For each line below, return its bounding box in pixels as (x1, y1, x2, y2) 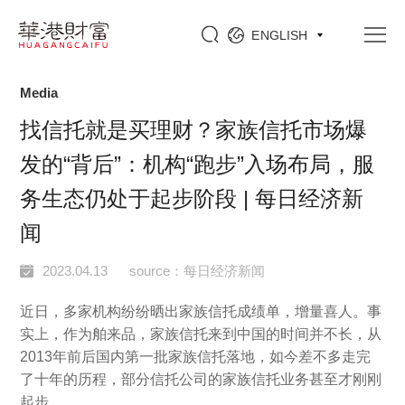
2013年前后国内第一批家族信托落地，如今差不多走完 (20, 349, 372, 364)
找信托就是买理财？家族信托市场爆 (20, 118, 368, 142)
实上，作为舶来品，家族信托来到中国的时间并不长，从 (20, 326, 382, 342)
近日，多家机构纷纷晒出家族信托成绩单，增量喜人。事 (20, 304, 382, 319)
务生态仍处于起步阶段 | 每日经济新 (20, 186, 364, 211)
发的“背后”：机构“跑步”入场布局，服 (20, 152, 375, 176)
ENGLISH (248, 28, 316, 42)
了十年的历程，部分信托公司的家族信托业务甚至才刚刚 (20, 372, 382, 387)
